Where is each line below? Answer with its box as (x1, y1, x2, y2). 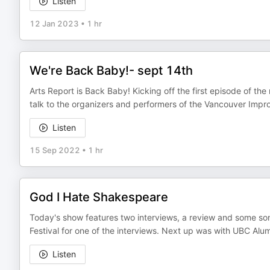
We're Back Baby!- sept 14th (30, 63, 193, 78)
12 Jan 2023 (30, 19, 79, 28)
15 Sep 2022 (30, 145, 80, 155)
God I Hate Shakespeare (30, 190, 168, 204)
